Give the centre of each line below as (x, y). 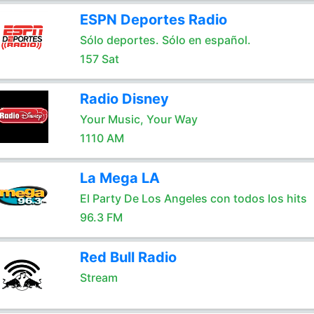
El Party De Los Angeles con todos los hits (193, 198)
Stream (98, 278)
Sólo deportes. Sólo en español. (165, 40)
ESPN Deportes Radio (153, 20)
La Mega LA (120, 178)
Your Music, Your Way (138, 119)
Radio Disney (124, 99)
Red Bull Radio (128, 257)
